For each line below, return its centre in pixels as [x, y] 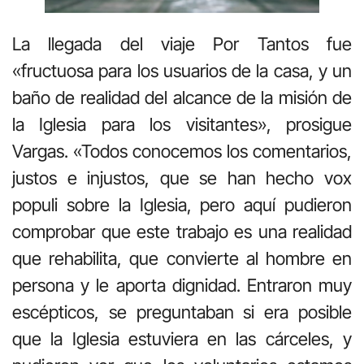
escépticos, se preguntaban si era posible [182, 312]
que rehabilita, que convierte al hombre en [182, 259]
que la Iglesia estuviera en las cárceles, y [182, 339]
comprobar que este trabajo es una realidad [182, 232]
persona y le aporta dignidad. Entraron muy [182, 286]
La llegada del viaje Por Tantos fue [182, 44]
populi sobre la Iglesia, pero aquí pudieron [182, 205]
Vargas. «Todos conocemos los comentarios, [182, 152]
